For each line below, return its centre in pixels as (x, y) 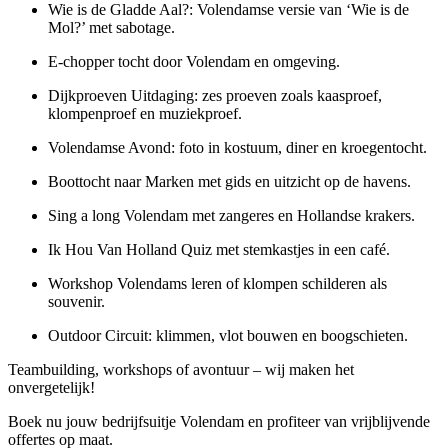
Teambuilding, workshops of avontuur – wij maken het (181, 369)
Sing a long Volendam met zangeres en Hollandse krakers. (231, 215)
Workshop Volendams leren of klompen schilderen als (217, 283)
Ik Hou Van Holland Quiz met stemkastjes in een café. (219, 249)
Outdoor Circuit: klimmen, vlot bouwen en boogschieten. (228, 335)
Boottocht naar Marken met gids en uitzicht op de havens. (229, 181)
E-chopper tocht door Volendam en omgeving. (194, 61)
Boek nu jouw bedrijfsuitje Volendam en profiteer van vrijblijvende (219, 421)
